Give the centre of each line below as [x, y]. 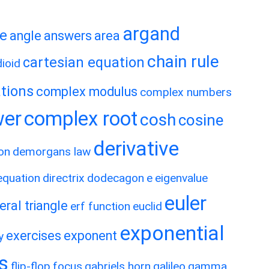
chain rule [183, 62]
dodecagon [116, 178]
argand [151, 34]
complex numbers [186, 92]
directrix [64, 178]
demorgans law [52, 152]
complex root [81, 119]
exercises [34, 236]
